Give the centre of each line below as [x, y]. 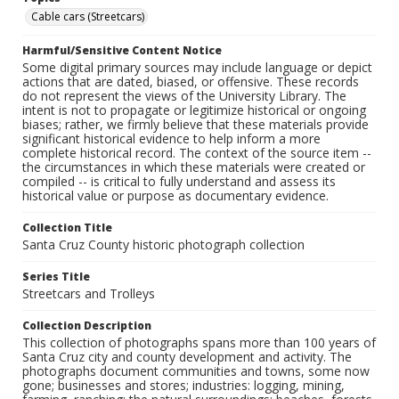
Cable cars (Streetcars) [88, 17]
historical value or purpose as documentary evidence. [175, 196]
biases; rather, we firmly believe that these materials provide [195, 125]
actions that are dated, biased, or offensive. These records [191, 82]
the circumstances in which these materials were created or [194, 167]
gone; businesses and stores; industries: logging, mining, [183, 386]
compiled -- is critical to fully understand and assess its [179, 182]
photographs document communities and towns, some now [196, 371]
